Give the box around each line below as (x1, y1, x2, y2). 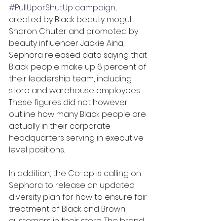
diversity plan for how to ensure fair (9, 191, 149, 203)
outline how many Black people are (9, 109, 148, 120)
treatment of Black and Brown (9, 203, 127, 215)
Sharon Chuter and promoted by (9, 26, 140, 37)
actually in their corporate (9, 120, 112, 132)
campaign (75, 2, 115, 14)
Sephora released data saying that (9, 49, 149, 61)
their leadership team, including (9, 73, 134, 85)
